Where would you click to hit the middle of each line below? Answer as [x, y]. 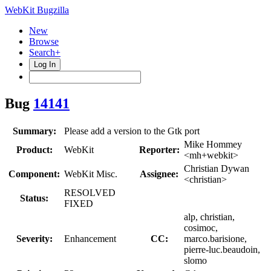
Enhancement [90, 238]
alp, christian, [209, 217]
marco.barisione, [215, 238]
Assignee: [159, 174]
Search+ [45, 52]
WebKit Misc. [91, 174]
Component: [34, 174]
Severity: [34, 238]
